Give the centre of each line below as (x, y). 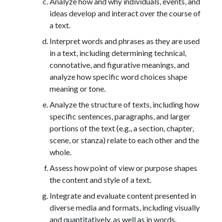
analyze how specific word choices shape (118, 76)
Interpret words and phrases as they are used (125, 41)
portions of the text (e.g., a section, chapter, (122, 128)
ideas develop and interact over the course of (125, 13)
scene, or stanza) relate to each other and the (124, 140)
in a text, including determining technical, (118, 53)
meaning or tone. (78, 88)
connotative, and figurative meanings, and (119, 64)
